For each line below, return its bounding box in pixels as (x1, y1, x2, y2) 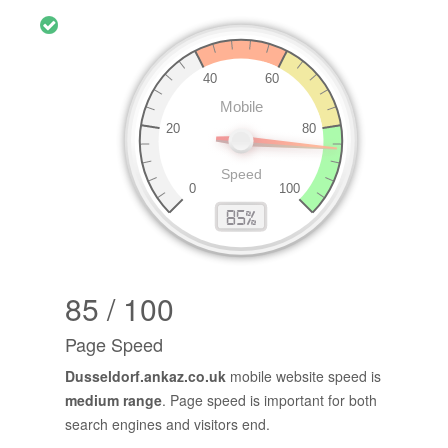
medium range (65, 390, 162, 411)
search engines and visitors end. (65, 414, 270, 435)
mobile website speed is (226, 366, 381, 387)
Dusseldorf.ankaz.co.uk (65, 366, 226, 387)
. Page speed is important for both (162, 390, 377, 411)
